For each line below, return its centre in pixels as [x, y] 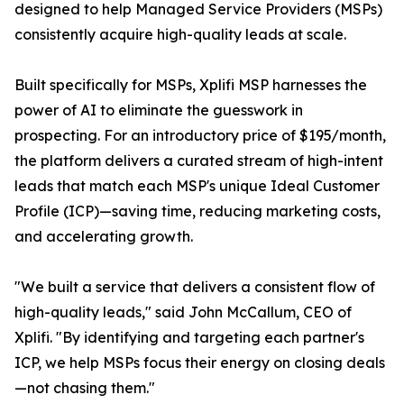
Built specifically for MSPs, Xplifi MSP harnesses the [191, 85]
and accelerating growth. [104, 237]
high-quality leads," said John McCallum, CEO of [183, 312]
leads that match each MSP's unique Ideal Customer [197, 186]
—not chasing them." [85, 388]
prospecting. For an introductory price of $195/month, [200, 136]
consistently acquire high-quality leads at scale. [180, 35]
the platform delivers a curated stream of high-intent [199, 161]
